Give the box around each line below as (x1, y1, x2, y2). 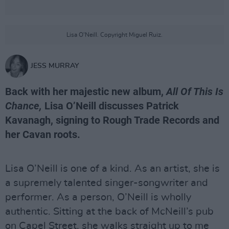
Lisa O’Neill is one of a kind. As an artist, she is (5, 164, 220, 174)
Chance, (5, 100, 42, 112)
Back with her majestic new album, (5, 85, 166, 98)
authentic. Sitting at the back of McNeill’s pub (5, 207, 214, 217)
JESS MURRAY (31, 62, 79, 70)
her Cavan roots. (5, 128, 80, 141)
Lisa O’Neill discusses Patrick (42, 100, 179, 112)
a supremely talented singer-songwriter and (5, 178, 208, 188)
